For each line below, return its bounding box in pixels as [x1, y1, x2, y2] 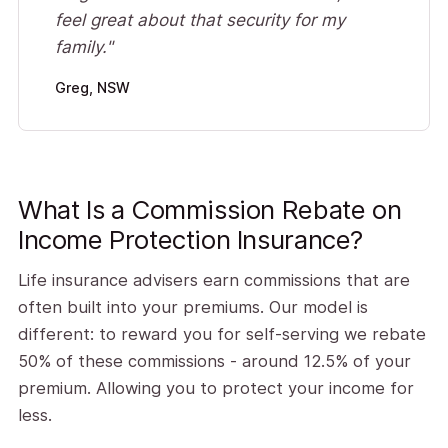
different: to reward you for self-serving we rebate [17, 324, 426, 344]
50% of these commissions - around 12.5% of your [17, 351, 411, 371]
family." [54, 37, 113, 57]
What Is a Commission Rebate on [17, 194, 402, 225]
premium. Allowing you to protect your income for [17, 378, 414, 398]
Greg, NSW [54, 79, 130, 96]
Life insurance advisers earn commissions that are [17, 270, 410, 290]
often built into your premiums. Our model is [17, 297, 368, 317]
